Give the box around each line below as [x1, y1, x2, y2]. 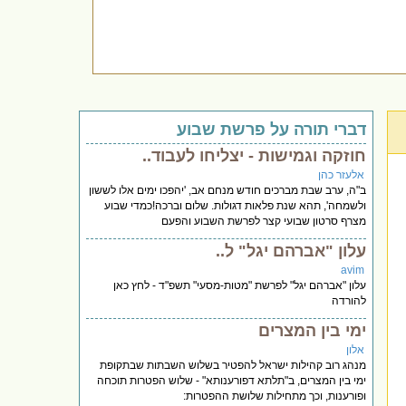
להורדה [332, 294, 367, 307]
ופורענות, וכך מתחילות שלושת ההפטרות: [183, 389, 367, 402]
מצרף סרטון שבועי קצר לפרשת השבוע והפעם [161, 214, 367, 227]
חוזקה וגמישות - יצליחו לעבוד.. [142, 146, 367, 165]
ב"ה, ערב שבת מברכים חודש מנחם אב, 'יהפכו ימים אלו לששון [89, 183, 367, 197]
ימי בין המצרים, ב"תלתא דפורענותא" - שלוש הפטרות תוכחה [97, 373, 367, 387]
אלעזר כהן [318, 168, 365, 181]
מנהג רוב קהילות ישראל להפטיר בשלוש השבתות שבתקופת [100, 358, 367, 372]
